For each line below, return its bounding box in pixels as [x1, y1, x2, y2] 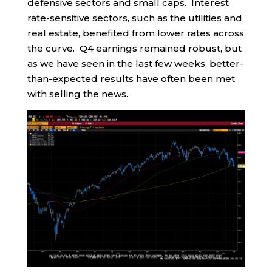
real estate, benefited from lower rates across [27, 27, 244, 39]
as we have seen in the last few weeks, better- [27, 58, 243, 70]
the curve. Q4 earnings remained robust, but [27, 42, 242, 55]
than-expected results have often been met [27, 73, 235, 85]
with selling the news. [27, 88, 128, 100]
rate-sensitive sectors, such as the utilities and [27, 12, 242, 24]
